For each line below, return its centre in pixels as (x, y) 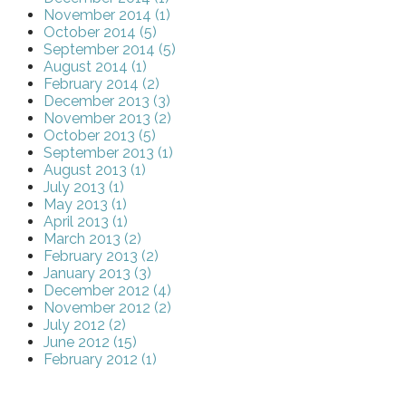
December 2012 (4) (107, 291)
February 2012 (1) (100, 360)
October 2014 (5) (100, 33)
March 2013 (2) (92, 239)
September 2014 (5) (110, 50)
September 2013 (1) (108, 153)
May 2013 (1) (85, 205)
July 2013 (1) (84, 188)
